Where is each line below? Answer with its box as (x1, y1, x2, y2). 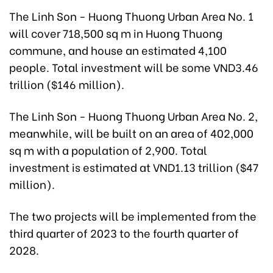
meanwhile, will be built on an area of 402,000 (9, 124, 253, 141)
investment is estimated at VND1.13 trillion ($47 (9, 158, 258, 175)
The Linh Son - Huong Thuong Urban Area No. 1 (9, 7, 253, 24)
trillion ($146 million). (9, 75, 124, 92)
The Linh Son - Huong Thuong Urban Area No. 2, (9, 107, 258, 124)
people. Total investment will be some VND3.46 (9, 58, 258, 75)
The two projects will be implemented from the (9, 207, 257, 224)
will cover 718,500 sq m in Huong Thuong (9, 24, 222, 41)
